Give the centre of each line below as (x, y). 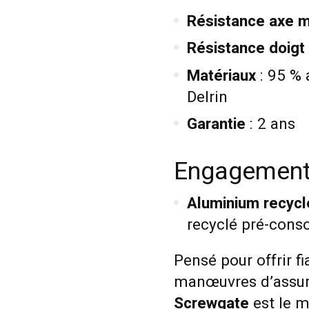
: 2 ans (270, 124)
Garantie (216, 124)
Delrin (207, 97)
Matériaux (221, 76)
